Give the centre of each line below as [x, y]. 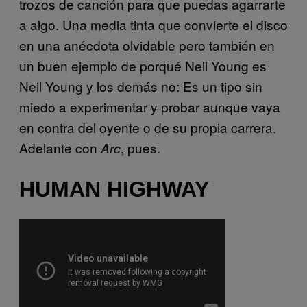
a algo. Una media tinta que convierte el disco [153, 25]
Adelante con [60, 148]
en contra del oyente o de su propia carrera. [148, 127]
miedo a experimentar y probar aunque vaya [150, 107]
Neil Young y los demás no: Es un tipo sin [141, 86]
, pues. [140, 148]
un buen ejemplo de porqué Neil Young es [143, 66]
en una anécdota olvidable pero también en [147, 45]
